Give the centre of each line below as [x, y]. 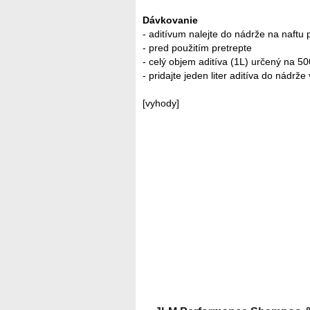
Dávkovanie [170, 20]
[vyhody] [161, 103]
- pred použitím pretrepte [197, 48]
